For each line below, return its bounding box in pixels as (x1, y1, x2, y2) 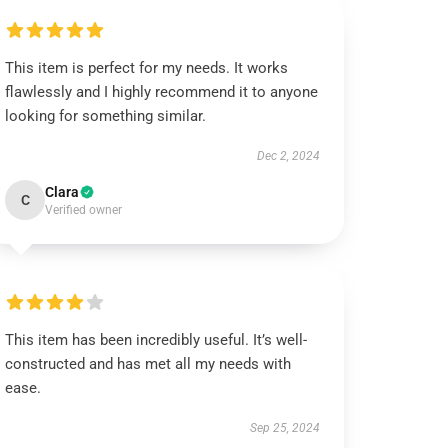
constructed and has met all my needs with (5, 355, 292, 373)
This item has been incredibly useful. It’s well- (5, 331, 308, 349)
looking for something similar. (5, 107, 207, 125)
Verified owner (45, 203, 123, 217)
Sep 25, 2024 (249, 421, 320, 435)
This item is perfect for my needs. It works (5, 59, 289, 77)
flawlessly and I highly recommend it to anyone (5, 83, 319, 101)
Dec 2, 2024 (256, 149, 320, 163)
